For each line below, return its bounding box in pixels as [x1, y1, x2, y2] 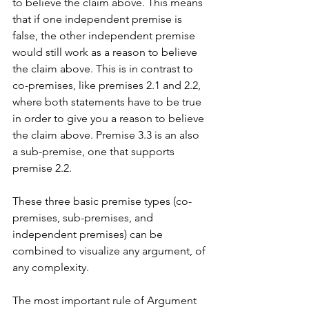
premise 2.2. [12, 161, 74, 175]
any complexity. [12, 260, 92, 274]
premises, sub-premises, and [12, 210, 156, 224]
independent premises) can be [12, 227, 166, 241]
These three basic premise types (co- [12, 194, 192, 208]
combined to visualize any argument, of [12, 243, 208, 257]
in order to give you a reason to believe [12, 111, 207, 125]
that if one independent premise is [12, 12, 185, 26]
